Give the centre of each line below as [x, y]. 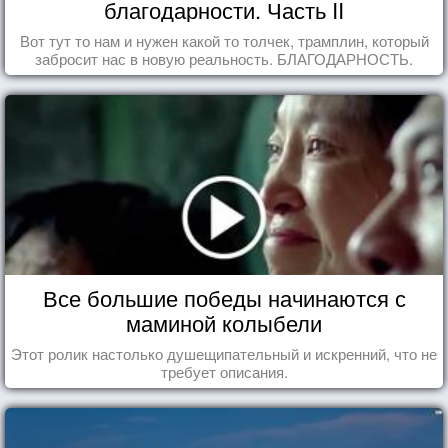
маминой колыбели [224, 322]
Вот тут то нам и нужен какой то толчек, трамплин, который [224, 40]
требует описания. [224, 371]
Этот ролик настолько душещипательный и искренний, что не [224, 353]
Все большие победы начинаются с [224, 297]
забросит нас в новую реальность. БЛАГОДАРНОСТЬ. [224, 58]
